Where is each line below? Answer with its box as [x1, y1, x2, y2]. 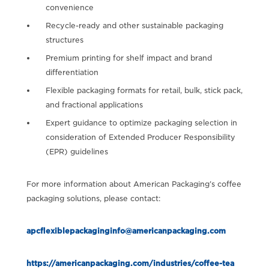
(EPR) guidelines [45, 147, 108, 156]
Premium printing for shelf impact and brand [45, 53, 212, 62]
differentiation [45, 67, 98, 77]
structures [45, 35, 83, 44]
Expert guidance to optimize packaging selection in [45, 118, 237, 127]
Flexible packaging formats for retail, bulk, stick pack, [45, 85, 243, 95]
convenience [45, 2, 94, 12]
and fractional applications [45, 100, 143, 109]
